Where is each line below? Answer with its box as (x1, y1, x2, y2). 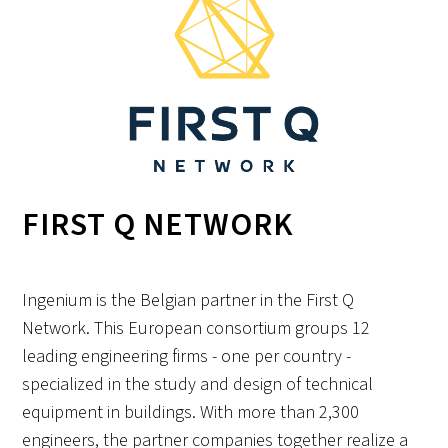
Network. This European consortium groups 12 (22, 315, 371, 341)
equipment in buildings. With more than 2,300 (22, 399, 360, 425)
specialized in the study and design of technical (22, 371, 374, 397)
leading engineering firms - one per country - (22, 343, 352, 369)
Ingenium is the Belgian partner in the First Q (22, 287, 355, 313)
